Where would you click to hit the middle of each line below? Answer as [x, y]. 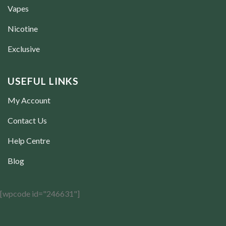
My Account [29, 100]
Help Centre [29, 141]
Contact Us [27, 121]
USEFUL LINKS [43, 81]
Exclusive [24, 48]
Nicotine [23, 28]
